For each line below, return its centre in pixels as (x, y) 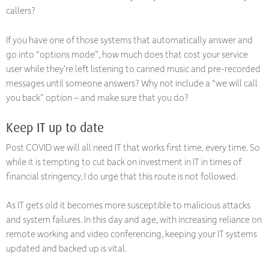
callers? (21, 11)
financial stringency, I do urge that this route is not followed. (122, 176)
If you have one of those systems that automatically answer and (129, 39)
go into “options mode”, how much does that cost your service (127, 54)
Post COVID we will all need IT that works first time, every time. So (133, 147)
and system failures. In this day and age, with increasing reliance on (134, 219)
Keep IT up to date (55, 127)
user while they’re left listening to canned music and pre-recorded (133, 68)
